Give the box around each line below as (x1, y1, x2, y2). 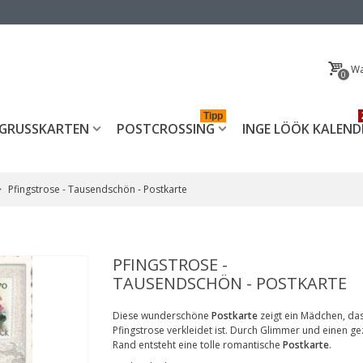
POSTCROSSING (116, 120, 215, 138)
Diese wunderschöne (113, 308, 211, 322)
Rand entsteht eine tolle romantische (113, 337, 283, 352)
